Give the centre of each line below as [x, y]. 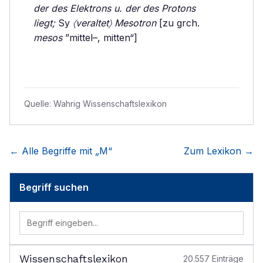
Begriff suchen [54, 187]
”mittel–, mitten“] [100, 38]
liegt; [44, 23]
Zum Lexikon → [219, 151]
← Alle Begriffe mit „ [54, 151]
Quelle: [39, 104]
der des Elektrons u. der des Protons [114, 8]
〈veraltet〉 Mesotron [114, 23]
